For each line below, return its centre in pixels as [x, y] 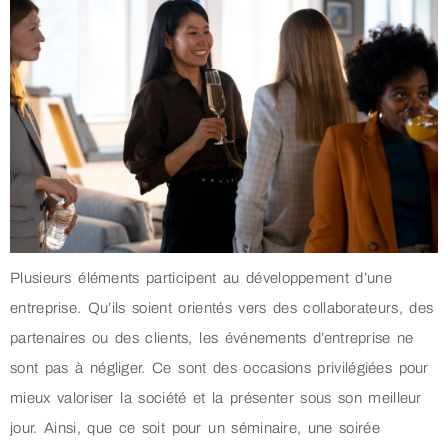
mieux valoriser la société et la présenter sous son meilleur [216, 397]
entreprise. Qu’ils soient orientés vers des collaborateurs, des [222, 307]
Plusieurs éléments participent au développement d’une [201, 277]
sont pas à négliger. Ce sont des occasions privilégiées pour [219, 367]
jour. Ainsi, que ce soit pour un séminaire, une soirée [195, 427]
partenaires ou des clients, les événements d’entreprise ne [212, 337]
